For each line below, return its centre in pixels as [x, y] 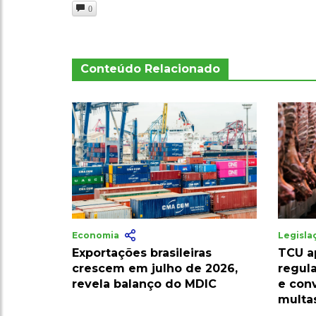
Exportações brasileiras [142, 253]
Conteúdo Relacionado [150, 69]
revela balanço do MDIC [144, 284]
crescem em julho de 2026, [155, 269]
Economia [97, 236]
